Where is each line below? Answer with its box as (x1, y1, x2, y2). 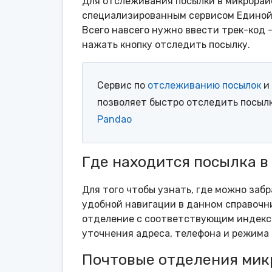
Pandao (97, 114, 132, 126)
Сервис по (97, 80, 148, 92)
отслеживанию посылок (148, 80, 261, 92)
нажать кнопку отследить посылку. (82, 39, 250, 51)
